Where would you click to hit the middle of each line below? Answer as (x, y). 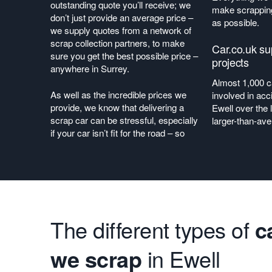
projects (230, 62)
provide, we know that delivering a (117, 107)
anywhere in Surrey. (90, 68)
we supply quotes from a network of (121, 30)
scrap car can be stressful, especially (124, 120)
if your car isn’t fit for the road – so (117, 133)
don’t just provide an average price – (122, 17)
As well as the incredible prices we (118, 94)
